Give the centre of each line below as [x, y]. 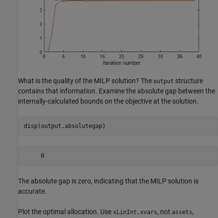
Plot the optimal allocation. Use [65, 211]
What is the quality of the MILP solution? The [86, 81]
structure [188, 81]
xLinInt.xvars [135, 212]
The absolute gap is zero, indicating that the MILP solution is [108, 181]
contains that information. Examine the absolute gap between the [117, 91]
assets [182, 212]
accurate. [32, 191]
